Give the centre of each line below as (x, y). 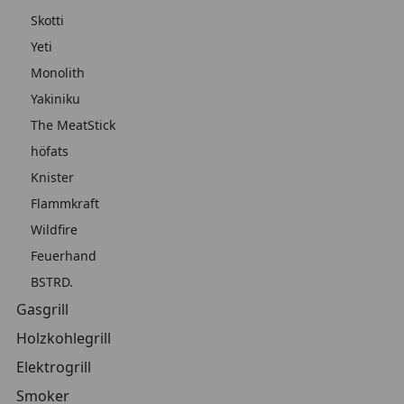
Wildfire (54, 230)
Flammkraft (65, 203)
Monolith (58, 73)
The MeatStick (73, 125)
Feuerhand (64, 256)
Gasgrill (42, 309)
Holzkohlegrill (64, 338)
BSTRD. (52, 282)
